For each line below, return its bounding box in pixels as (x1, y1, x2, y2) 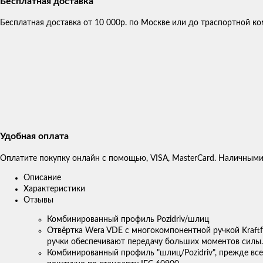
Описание (23, 173, 61, 182)
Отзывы (23, 195, 53, 204)
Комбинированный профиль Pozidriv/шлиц (47, 215, 209, 224)
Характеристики (23, 184, 85, 193)
